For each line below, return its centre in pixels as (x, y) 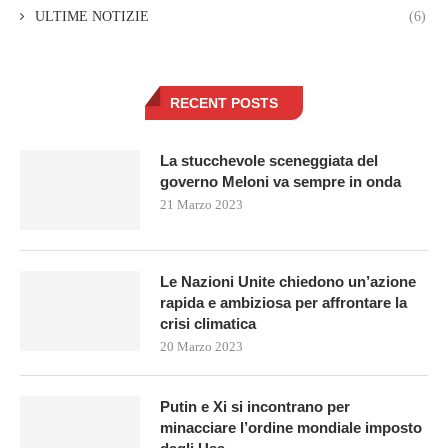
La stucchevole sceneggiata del (269, 161)
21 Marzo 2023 (201, 205)
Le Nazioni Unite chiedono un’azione (288, 282)
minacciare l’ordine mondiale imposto (291, 428)
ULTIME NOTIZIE (92, 17)
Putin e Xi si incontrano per (255, 407)
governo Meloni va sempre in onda (280, 182)
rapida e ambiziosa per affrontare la (283, 303)
